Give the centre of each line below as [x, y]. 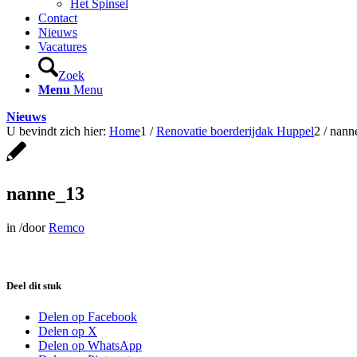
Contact [58, 18]
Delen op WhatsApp [90, 346]
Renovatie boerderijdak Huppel [235, 131]
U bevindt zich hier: [56, 131]
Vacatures [63, 47]
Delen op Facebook [88, 317]
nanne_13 [45, 193]
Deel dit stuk [34, 285]
